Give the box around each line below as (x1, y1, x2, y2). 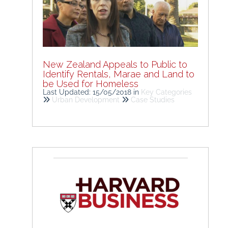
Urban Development (52, 96, 122, 104)
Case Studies (131, 96, 175, 104)
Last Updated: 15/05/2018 (43, 88, 133, 97)
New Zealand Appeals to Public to (43, 59, 187, 70)
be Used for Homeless (43, 78, 138, 90)
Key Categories (141, 88, 192, 97)
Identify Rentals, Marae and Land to (43, 69, 194, 80)
